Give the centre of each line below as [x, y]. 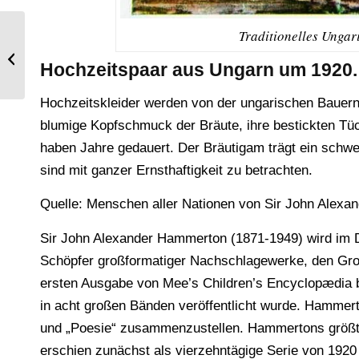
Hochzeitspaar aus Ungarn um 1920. [199, 70]
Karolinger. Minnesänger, [85, 38]
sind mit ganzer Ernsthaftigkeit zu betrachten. [176, 170]
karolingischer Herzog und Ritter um [111, 54]
